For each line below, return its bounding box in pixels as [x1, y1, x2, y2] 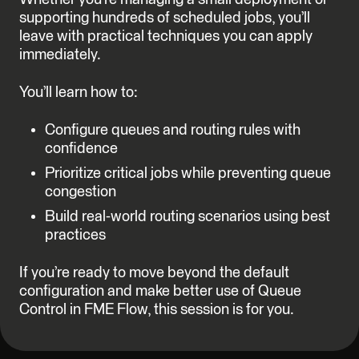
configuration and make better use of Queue [19, 284, 301, 299]
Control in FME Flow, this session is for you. [19, 302, 294, 317]
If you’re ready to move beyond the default [19, 265, 289, 280]
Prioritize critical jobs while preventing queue [45, 166, 331, 181]
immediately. [19, 47, 101, 63]
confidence [45, 141, 118, 156]
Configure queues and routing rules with [45, 123, 301, 138]
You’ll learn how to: [19, 85, 138, 100]
